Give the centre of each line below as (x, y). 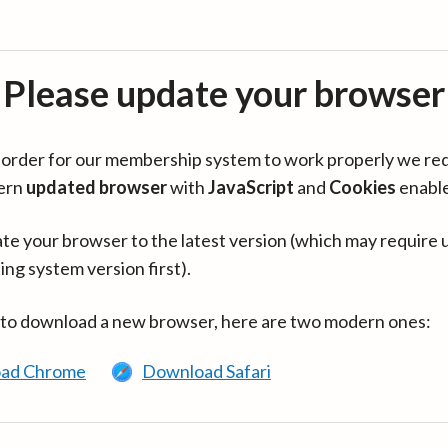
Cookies (362, 187)
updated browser (96, 187)
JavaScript (251, 187)
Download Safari (206, 371)
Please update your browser (224, 93)
